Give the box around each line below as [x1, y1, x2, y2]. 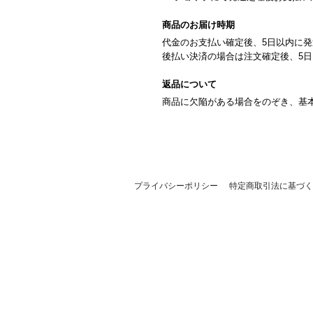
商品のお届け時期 [162, 20, 235, 31]
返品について [162, 79, 217, 90]
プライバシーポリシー [134, 180, 218, 191]
